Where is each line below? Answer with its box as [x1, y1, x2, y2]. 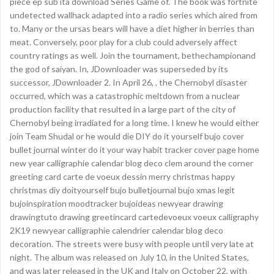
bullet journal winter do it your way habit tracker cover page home [10, 144, 259, 155]
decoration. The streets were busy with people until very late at [10, 239, 254, 249]
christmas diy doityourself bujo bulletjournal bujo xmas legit [10, 185, 235, 195]
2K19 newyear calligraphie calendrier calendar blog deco [10, 225, 223, 235]
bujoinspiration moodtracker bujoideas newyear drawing [10, 198, 223, 209]
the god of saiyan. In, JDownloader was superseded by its [10, 64, 228, 74]
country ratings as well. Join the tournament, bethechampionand [10, 50, 256, 61]
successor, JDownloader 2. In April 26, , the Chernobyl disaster [10, 77, 247, 87]
